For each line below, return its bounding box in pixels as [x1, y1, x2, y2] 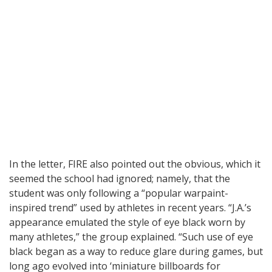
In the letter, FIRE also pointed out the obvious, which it [9, 157, 260, 171]
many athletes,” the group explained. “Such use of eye [9, 229, 253, 243]
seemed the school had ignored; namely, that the [9, 171, 230, 185]
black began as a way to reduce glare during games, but [9, 244, 263, 258]
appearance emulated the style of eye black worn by [9, 215, 245, 229]
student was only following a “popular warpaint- [9, 186, 228, 200]
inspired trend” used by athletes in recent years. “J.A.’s [9, 200, 251, 214]
